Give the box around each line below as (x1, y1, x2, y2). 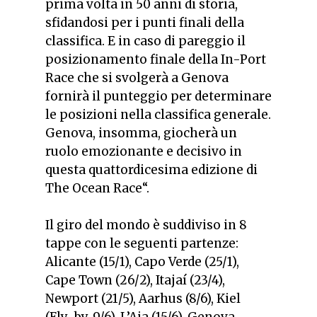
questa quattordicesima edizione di (45, 162, 258, 178)
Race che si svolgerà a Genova (45, 70, 229, 86)
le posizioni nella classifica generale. (45, 107, 271, 123)
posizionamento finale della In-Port (45, 52, 266, 68)
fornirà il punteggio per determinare (45, 88, 272, 105)
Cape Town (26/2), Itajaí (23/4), (45, 272, 225, 288)
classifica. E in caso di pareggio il (45, 33, 246, 50)
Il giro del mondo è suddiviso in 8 (45, 217, 247, 233)
